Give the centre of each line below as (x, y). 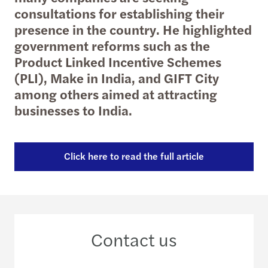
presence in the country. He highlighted (133, 29)
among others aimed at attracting (116, 94)
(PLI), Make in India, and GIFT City (117, 78)
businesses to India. (73, 110)
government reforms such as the (112, 45)
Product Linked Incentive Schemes (118, 62)
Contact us (134, 239)
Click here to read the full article (134, 156)
